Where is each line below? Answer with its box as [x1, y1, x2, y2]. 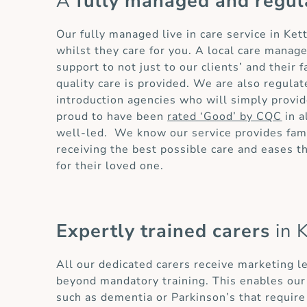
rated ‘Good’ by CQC [167, 109, 282, 125]
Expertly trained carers [56, 219, 271, 245]
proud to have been [56, 109, 168, 125]
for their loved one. [56, 158, 164, 174]
